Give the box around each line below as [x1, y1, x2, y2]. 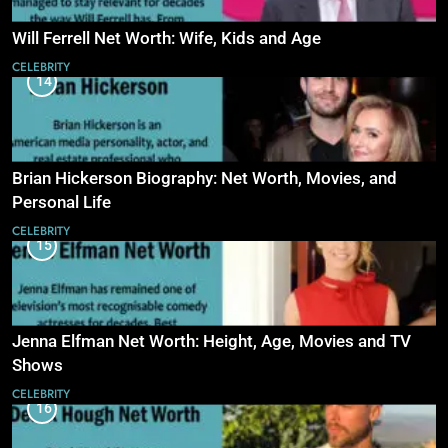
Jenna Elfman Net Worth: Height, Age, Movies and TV [12, 332, 411, 352]
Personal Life [12, 192, 111, 212]
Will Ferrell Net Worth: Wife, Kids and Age [12, 28, 321, 48]
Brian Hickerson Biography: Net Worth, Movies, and [12, 168, 397, 188]
